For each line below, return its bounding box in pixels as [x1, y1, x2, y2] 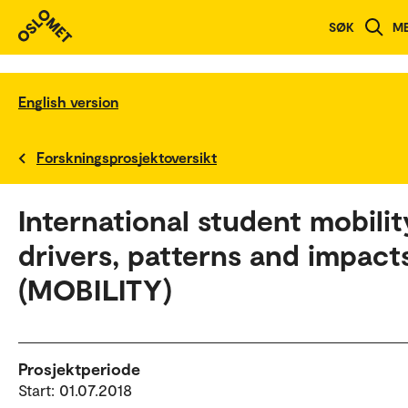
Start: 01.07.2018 [18, 380, 132, 399]
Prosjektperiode [18, 358, 140, 379]
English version [18, 92, 118, 110]
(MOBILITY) [18, 270, 172, 306]
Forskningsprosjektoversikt [36, 148, 217, 165]
